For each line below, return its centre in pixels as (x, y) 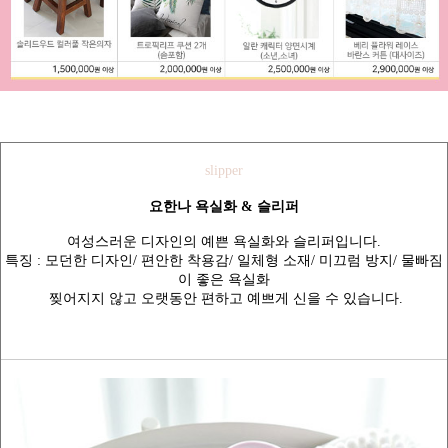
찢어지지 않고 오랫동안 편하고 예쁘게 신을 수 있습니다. (224, 298)
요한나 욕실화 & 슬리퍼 (224, 206)
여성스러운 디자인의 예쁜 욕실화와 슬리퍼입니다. (224, 241)
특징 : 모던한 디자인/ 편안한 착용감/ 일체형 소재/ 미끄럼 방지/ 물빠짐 (224, 260)
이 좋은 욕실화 (224, 279)
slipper (224, 170)
